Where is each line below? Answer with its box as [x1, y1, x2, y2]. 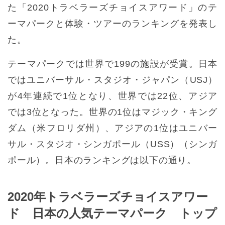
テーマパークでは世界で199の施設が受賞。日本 [8, 59, 217, 69]
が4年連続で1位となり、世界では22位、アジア [8, 91, 217, 101]
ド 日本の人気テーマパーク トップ [8, 206, 217, 220]
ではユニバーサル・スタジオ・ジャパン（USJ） [8, 75, 217, 85]
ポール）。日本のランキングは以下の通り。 [8, 155, 196, 166]
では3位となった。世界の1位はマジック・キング [8, 107, 217, 118]
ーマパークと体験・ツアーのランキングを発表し [8, 19, 217, 29]
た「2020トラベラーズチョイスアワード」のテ [8, 3, 217, 13]
